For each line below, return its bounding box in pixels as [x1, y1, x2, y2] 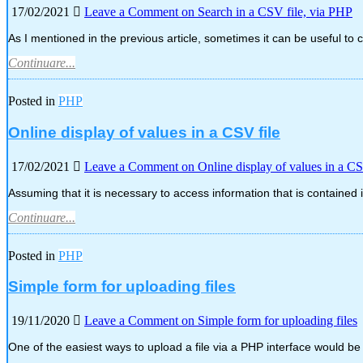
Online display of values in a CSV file [8, 123, 280, 141]
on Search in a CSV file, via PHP [178, 5, 352, 19]
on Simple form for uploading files [178, 314, 357, 328]
